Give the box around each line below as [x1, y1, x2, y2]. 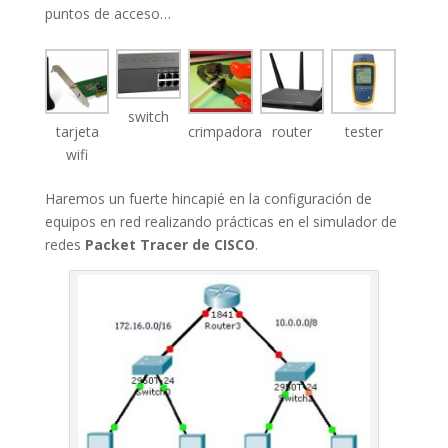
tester [344, 121, 383, 141]
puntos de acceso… [44, 4, 171, 23]
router [272, 121, 313, 141]
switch [128, 106, 170, 126]
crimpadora [188, 121, 263, 141]
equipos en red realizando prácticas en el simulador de [44, 211, 397, 231]
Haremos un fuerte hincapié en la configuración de [44, 188, 372, 208]
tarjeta [55, 121, 99, 141]
